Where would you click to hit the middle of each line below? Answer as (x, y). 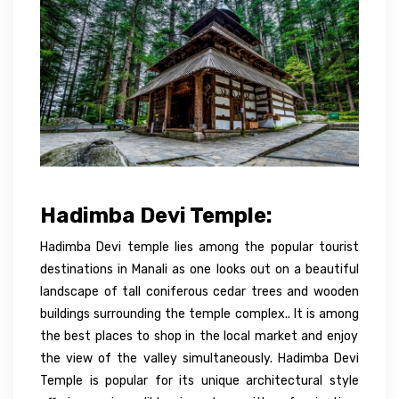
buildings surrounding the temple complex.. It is (179, 313)
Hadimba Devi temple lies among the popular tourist (199, 247)
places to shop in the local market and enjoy (224, 336)
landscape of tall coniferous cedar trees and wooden (199, 291)
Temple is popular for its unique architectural (185, 380)
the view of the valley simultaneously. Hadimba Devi (199, 358)
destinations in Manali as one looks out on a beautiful (199, 269)
